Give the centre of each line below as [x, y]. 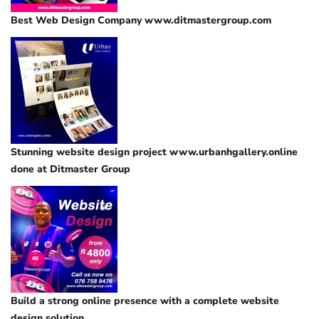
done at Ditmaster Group [70, 169]
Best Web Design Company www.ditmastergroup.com [141, 20]
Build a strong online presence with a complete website [145, 300]
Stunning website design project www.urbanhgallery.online [154, 152]
